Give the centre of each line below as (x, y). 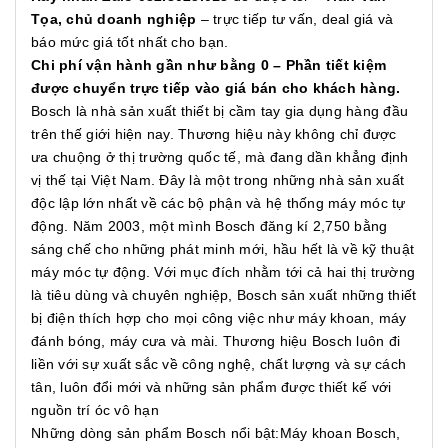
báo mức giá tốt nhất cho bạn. (130, 41)
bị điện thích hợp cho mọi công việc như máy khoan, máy (219, 317)
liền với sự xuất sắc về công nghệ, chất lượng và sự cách (218, 363)
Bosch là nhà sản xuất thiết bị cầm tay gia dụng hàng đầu (219, 110)
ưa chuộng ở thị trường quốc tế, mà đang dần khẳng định (220, 156)
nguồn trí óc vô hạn (95, 409)
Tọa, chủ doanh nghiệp (114, 18)
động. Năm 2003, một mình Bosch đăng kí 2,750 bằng (209, 225)
